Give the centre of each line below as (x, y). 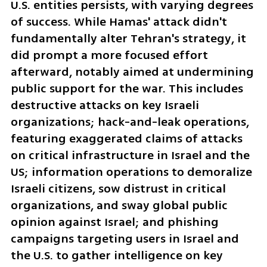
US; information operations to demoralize (131, 172)
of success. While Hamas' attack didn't (119, 22)
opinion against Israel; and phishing (114, 222)
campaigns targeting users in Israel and (125, 239)
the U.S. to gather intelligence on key (117, 256)
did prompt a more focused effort (109, 55)
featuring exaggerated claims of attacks (126, 139)
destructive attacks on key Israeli (105, 105)
